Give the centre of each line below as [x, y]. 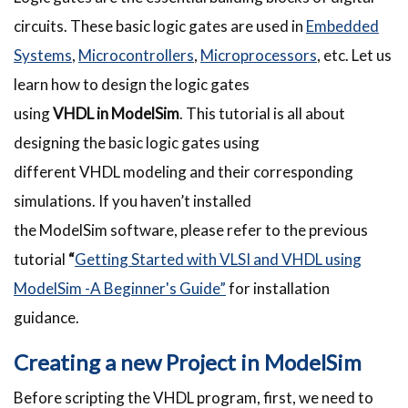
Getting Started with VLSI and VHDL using [218, 260]
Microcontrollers [136, 56]
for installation [278, 289]
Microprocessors [259, 56]
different [46, 172]
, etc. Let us [354, 56]
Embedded [342, 26]
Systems [43, 56]
